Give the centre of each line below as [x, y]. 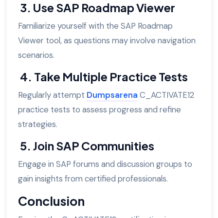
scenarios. [37, 55]
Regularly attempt [52, 95]
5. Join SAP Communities [87, 146]
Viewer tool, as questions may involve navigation [107, 41]
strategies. [40, 124]
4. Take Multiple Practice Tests [104, 77]
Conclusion [52, 201]
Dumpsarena [112, 95]
